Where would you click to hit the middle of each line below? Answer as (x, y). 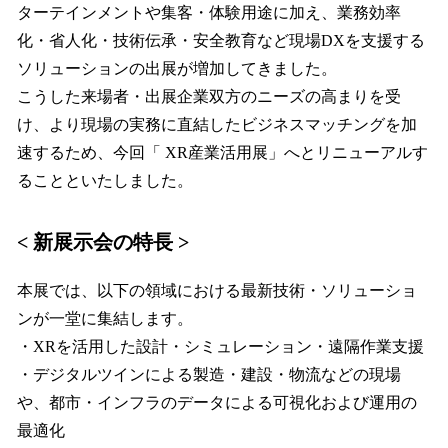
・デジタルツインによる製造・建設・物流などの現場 (209, 375)
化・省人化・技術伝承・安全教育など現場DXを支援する (221, 40)
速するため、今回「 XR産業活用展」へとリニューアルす (222, 152)
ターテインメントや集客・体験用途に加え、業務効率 (209, 12)
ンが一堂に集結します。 (105, 318)
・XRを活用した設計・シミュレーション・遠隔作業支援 (220, 346)
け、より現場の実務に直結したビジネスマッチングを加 (217, 124)
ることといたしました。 (107, 180)
